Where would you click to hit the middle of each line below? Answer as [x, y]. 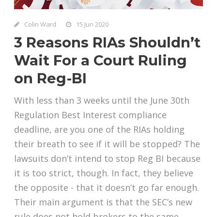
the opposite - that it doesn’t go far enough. [107, 187]
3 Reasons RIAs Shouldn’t [107, 42]
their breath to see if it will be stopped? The [107, 144]
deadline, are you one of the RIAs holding [99, 129]
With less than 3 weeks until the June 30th [102, 100]
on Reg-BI [50, 78]
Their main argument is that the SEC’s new [103, 202]
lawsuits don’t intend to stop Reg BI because [107, 158]
